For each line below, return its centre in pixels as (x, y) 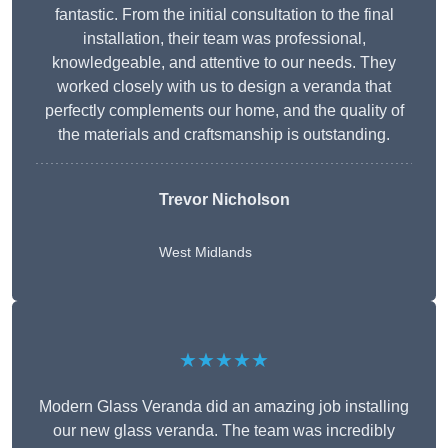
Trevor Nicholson (224, 200)
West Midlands (205, 252)
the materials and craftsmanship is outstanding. (224, 135)
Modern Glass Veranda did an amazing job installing (224, 407)
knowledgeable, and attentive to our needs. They (224, 63)
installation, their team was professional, (224, 39)
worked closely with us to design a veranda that (224, 87)
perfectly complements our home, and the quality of (224, 111)
